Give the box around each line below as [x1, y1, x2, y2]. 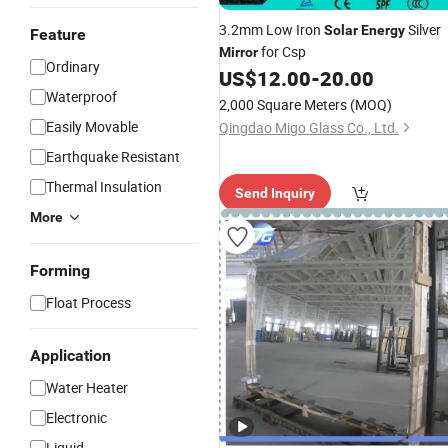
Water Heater [46, 378, 128, 397]
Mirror [219, 44, 258, 60]
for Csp [258, 42, 306, 61]
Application [30, 346, 111, 365]
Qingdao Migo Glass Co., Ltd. [219, 118, 399, 137]
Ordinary [46, 57, 100, 76]
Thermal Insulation [46, 177, 162, 196]
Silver [405, 20, 441, 39]
